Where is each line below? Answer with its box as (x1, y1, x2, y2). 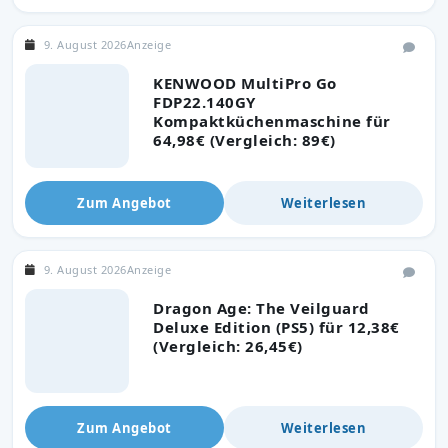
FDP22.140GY (153, 91, 256, 112)
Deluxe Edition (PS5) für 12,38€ (153, 316, 400, 337)
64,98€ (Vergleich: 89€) (153, 129, 336, 150)
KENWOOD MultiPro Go (153, 72, 337, 93)
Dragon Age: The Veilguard (153, 297, 370, 318)
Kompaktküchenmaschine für (153, 110, 391, 131)
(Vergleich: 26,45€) (153, 335, 303, 356)
